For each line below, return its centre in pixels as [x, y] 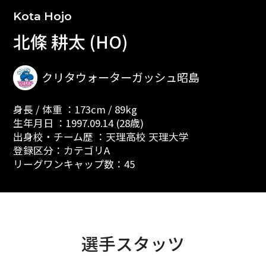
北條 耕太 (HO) [70, 41]
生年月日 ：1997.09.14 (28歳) [78, 123]
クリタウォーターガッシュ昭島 [121, 77]
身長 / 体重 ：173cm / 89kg [75, 110]
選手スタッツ [133, 243]
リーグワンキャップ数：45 [74, 164]
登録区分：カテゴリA [61, 151]
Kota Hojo [42, 16]
